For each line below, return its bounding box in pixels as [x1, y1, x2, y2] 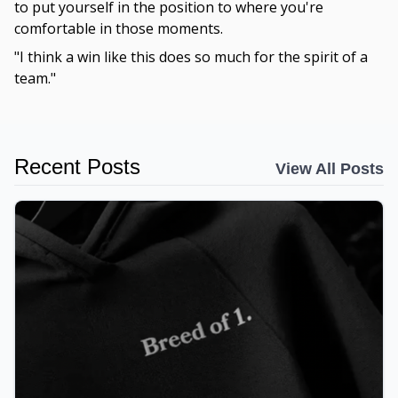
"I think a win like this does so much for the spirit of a [14, 47, 368, 68]
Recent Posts [14, 155, 140, 179]
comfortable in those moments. [14, 19, 223, 39]
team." [14, 68, 56, 89]
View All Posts [275, 160, 384, 179]
